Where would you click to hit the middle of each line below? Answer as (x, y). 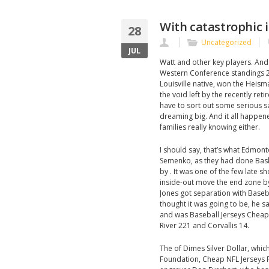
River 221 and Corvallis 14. (204, 225)
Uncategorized (226, 42)
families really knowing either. (210, 127)
